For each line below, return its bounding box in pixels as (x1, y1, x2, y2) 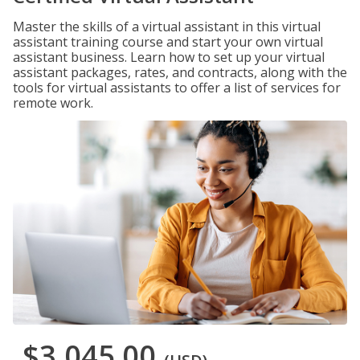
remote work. (13, 94, 93, 112)
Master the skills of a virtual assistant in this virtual (13, 18, 321, 35)
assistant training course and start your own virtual (13, 33, 323, 51)
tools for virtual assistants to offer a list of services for (13, 79, 341, 96)
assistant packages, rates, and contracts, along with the (13, 63, 347, 81)
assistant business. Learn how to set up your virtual (13, 48, 325, 66)
